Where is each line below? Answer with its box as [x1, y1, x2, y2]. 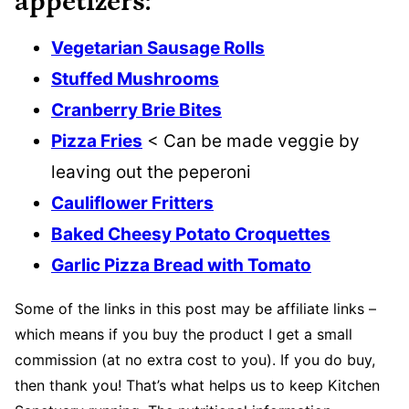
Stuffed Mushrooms [51, 68, 219, 89]
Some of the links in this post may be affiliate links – [15, 299, 376, 318]
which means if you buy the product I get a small [15, 324, 352, 343]
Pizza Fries [51, 130, 142, 152]
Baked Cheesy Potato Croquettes [51, 223, 330, 245]
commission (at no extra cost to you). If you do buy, [15, 350, 375, 369]
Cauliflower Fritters [51, 192, 214, 214]
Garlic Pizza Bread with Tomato [51, 254, 311, 276]
